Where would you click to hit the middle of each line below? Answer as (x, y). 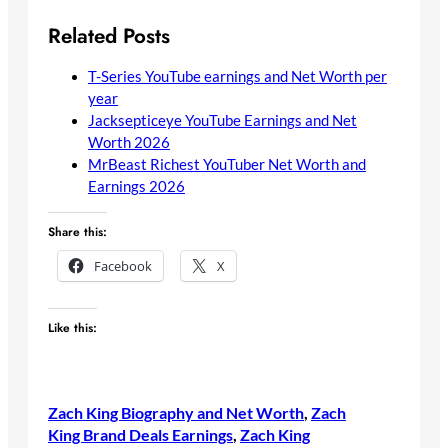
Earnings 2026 (136, 186)
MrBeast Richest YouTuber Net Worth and (227, 164)
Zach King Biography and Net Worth (176, 412)
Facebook (123, 266)
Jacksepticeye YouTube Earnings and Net (222, 120)
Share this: (77, 232)
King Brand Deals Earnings (140, 434)
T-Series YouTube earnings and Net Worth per (237, 76)
